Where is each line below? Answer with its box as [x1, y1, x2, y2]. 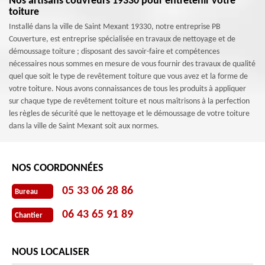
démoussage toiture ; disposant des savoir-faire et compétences [9, 47, 219, 56]
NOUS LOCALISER [12, 247, 89, 258]
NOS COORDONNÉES [12, 163, 104, 174]
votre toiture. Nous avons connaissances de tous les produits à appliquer [9, 85, 246, 93]
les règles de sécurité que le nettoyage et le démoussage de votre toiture [9, 109, 250, 118]
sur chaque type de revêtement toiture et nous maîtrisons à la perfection [9, 97, 250, 106]
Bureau [15, 188, 38, 196]
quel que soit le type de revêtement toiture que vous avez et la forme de [9, 72, 248, 81]
